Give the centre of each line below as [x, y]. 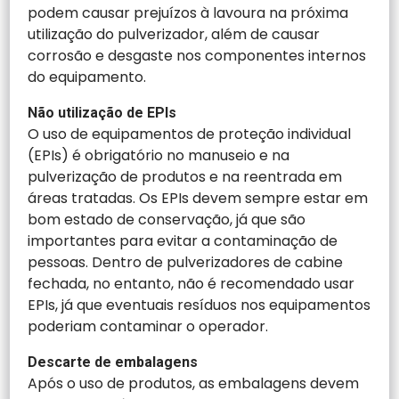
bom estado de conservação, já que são [167, 219]
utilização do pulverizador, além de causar [174, 34]
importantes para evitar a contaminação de [183, 240]
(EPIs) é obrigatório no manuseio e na [159, 155]
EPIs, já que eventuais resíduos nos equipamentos [199, 305]
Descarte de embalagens [113, 362]
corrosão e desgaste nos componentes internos [197, 55]
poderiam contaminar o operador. [148, 326]
